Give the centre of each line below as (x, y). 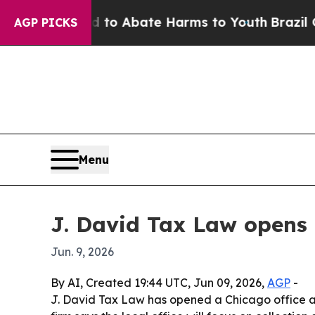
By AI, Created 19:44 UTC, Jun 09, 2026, (159, 282)
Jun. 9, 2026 (82, 251)
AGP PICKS (46, 22)
